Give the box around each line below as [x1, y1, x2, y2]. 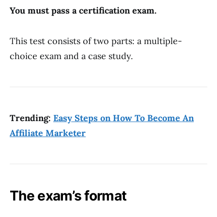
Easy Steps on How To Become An [53, 112, 194, 124]
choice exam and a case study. [10, 50, 133, 62]
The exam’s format [10, 187, 127, 204]
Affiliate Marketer [10, 127, 86, 139]
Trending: [10, 112, 53, 124]
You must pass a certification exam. [10, 5, 156, 16]
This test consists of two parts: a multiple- [10, 35, 182, 46]
